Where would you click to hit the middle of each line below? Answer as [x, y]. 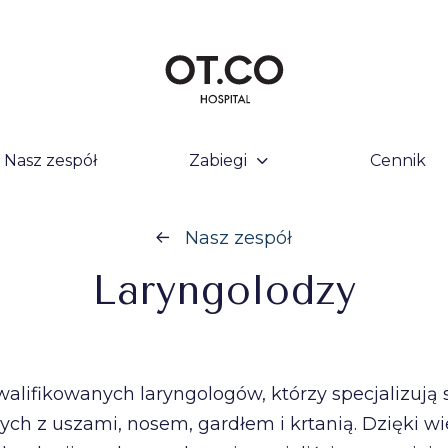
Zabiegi [218, 160]
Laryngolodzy [224, 290]
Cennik [398, 160]
